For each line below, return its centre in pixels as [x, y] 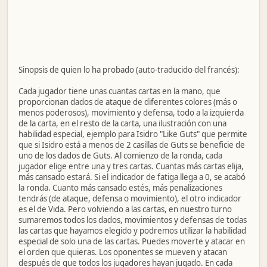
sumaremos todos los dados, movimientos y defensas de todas [133, 220]
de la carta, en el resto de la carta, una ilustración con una [122, 123]
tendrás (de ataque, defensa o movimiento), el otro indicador [130, 198]
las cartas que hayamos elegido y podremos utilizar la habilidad [132, 230]
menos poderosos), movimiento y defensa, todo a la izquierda [131, 112]
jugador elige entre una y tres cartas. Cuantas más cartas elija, [131, 166]
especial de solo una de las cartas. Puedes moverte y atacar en [132, 241]
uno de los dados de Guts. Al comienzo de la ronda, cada [120, 155]
